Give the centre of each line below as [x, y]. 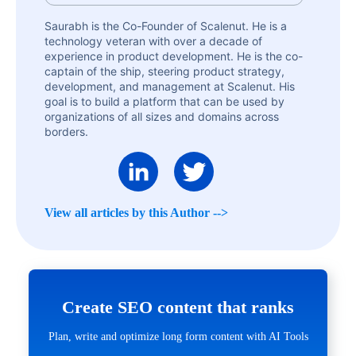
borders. [66, 132]
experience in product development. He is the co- [174, 56]
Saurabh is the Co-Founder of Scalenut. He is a [166, 26]
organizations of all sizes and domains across [162, 117]
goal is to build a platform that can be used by [164, 102]
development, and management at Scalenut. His [170, 87]
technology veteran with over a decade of [153, 41]
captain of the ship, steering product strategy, [164, 72]
